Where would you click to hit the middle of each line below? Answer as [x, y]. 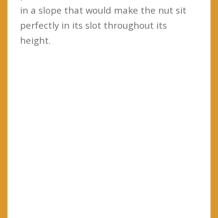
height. [35, 40]
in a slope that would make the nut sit [103, 10]
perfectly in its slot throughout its [93, 25]
